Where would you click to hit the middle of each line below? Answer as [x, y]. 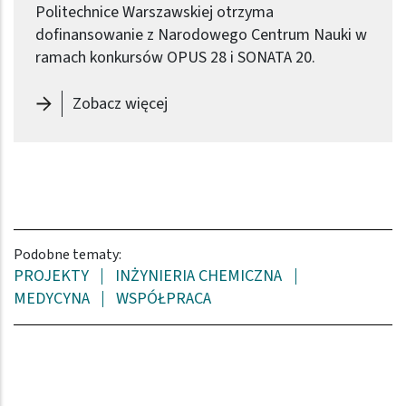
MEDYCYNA [52, 298]
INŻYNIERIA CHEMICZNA [199, 275]
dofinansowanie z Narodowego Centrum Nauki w [201, 35]
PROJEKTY [51, 275]
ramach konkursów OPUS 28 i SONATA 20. [175, 58]
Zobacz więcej [120, 103]
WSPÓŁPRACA [164, 298]
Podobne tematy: [68, 254]
